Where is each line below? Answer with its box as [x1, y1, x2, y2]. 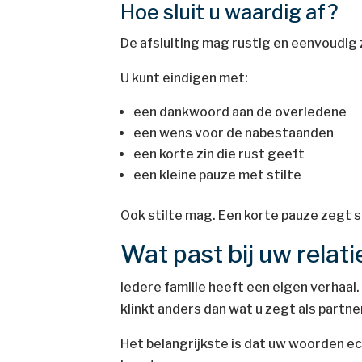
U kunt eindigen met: [120, 70, 249, 86]
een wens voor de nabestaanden [133, 125, 335, 141]
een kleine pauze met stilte [133, 167, 302, 183]
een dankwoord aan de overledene [133, 104, 347, 120]
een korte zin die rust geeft [133, 146, 305, 162]
